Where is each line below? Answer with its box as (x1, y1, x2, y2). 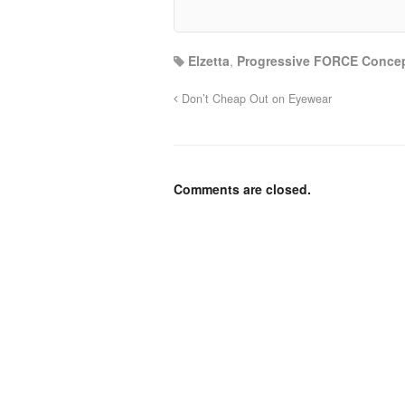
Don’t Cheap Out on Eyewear (178, 89, 332, 107)
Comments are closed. (174, 179, 311, 198)
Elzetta (188, 51, 230, 70)
